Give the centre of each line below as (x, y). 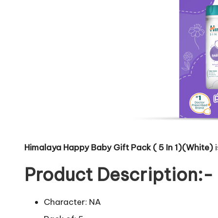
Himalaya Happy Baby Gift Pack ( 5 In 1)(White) (119, 147)
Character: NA (73, 202)
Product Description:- (119, 175)
